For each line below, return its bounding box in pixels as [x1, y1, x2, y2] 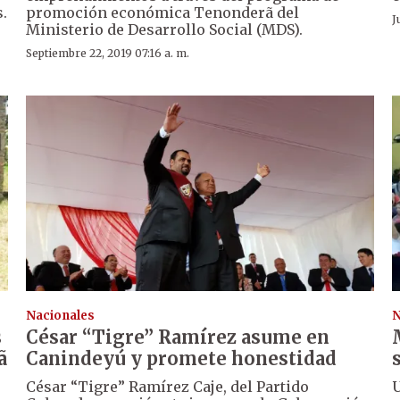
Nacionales [26, 307, 96, 323]
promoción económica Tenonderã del [26, 3, 300, 21]
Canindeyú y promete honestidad [26, 346, 337, 370]
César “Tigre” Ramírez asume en [26, 325, 330, 348]
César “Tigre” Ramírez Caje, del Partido [26, 377, 310, 396]
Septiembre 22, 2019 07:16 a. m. [26, 46, 190, 60]
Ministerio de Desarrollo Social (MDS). [26, 20, 304, 38]
